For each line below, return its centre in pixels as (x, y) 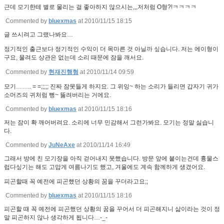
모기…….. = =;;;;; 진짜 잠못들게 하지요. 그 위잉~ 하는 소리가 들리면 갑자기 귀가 (111, 87)
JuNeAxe (62, 145)
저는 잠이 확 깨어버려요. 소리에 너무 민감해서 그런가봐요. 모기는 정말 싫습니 (109, 123)
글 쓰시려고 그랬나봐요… (38, 35)
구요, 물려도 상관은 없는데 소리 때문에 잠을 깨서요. (74, 58)
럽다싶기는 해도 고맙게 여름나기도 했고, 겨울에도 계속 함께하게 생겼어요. (104, 167)
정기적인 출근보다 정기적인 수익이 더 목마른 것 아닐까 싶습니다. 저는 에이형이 (111, 49)
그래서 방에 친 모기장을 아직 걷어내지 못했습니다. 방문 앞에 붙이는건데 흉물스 (111, 159)
